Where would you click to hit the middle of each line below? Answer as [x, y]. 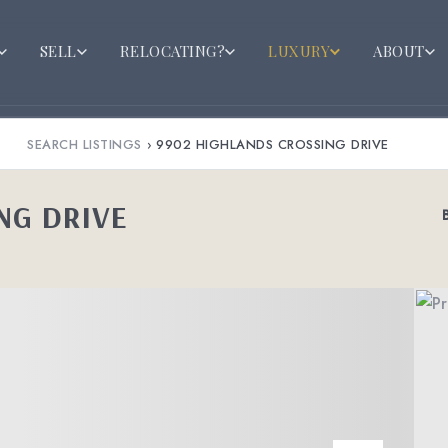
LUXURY [299, 50]
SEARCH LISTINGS [84, 144]
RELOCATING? [172, 50]
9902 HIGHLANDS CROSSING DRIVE [272, 144]
